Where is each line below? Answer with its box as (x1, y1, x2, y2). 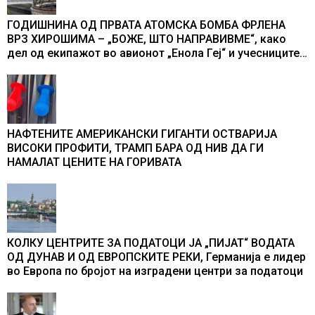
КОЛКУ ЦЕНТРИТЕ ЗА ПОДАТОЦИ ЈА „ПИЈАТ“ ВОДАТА (7, 236, 295, 250)
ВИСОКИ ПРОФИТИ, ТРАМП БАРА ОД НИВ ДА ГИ (7, 141, 264, 155)
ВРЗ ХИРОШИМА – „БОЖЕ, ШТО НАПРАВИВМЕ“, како (7, 32, 286, 46)
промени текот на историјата (7, 75, 165, 89)
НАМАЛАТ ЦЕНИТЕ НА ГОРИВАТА (7, 155, 181, 169)
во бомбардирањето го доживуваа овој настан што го (7, 60, 304, 75)
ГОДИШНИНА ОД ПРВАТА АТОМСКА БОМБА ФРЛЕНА (7, 18, 285, 32)
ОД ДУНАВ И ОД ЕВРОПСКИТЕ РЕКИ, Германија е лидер (7, 250, 306, 264)
